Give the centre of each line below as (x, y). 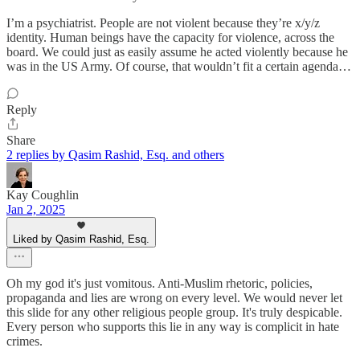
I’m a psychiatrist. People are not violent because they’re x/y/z (163, 23)
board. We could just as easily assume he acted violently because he (177, 52)
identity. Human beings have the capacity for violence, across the (170, 38)
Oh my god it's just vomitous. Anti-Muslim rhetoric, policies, (160, 284)
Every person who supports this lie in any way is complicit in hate (173, 327)
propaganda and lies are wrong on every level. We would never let (174, 298)
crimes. (25, 342)
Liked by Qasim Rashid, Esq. (81, 239)
